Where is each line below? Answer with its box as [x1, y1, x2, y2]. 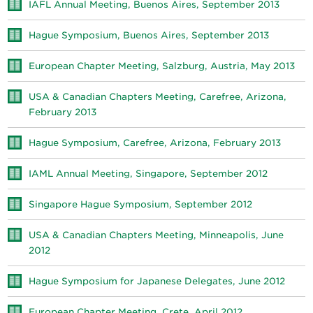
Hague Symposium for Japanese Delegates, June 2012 [29, 276, 286, 286]
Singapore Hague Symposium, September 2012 [29, 199, 253, 210]
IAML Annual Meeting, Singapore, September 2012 [29, 168, 268, 179]
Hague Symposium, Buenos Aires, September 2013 [29, 30, 270, 41]
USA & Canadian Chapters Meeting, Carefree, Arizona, [29, 92, 287, 102]
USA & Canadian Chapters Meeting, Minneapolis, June [29, 230, 284, 240]
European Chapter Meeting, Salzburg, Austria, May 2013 [29, 61, 296, 71]
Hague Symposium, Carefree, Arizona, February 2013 [29, 138, 282, 148]
